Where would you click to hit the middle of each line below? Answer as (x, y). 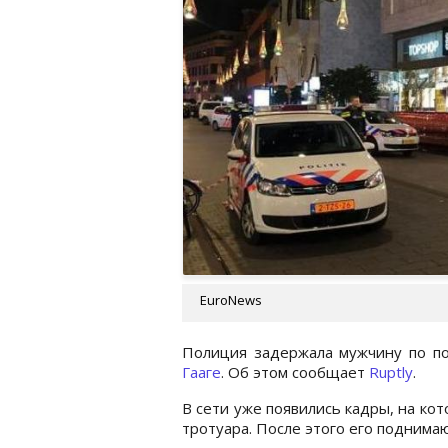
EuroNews (231, 299)
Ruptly (391, 371)
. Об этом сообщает (295, 371)
